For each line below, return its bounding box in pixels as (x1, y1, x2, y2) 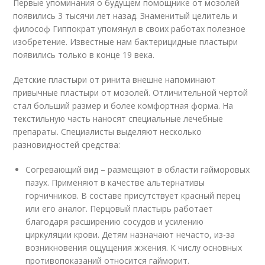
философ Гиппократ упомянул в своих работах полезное (13, 23, 246, 34)
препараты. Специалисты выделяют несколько (13, 126, 202, 137)
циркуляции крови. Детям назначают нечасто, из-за (25, 229, 235, 240)
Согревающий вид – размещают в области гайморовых (25, 164, 250, 175)
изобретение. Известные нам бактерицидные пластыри (13, 36, 238, 47)
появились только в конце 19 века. (13, 49, 155, 60)
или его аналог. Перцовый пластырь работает (25, 203, 214, 214)
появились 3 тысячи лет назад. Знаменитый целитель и (13, 10, 238, 21)
